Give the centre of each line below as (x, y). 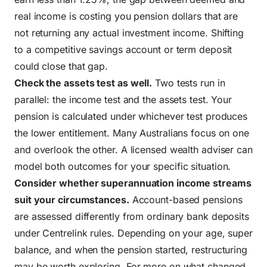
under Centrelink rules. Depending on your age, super (134, 233)
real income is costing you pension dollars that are (126, 16)
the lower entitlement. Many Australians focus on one (132, 133)
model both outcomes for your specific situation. (123, 166)
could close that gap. (61, 66)
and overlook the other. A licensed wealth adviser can (133, 149)
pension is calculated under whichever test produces (131, 116)
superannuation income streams (176, 183)
